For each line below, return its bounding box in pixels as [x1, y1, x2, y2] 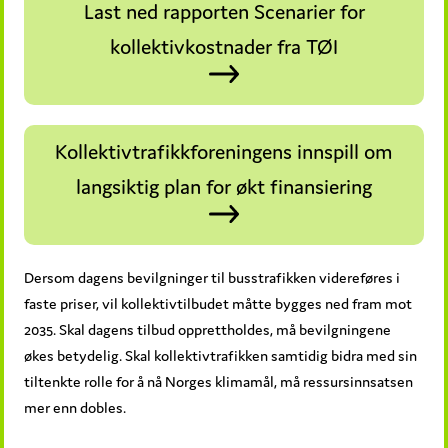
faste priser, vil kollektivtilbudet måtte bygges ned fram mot [24, 293, 413, 313]
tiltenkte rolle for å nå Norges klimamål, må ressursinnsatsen [24, 371, 414, 391]
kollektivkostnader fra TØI [110, 33, 338, 60]
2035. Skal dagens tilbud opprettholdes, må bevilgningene [24, 319, 392, 339]
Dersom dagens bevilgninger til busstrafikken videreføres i [24, 267, 401, 287]
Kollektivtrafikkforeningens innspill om [55, 138, 393, 165]
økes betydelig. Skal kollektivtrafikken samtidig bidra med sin [24, 345, 418, 365]
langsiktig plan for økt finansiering [76, 173, 372, 200]
